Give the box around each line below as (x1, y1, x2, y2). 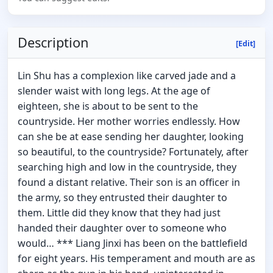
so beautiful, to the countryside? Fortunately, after (18, 145, 249, 159)
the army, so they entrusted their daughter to (18, 191, 227, 205)
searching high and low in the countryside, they (18, 160, 236, 174)
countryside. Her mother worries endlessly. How (18, 115, 240, 129)
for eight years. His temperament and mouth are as (18, 252, 255, 266)
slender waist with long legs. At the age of (18, 84, 210, 98)
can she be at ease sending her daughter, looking (18, 130, 244, 144)
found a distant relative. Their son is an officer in (18, 175, 240, 190)
